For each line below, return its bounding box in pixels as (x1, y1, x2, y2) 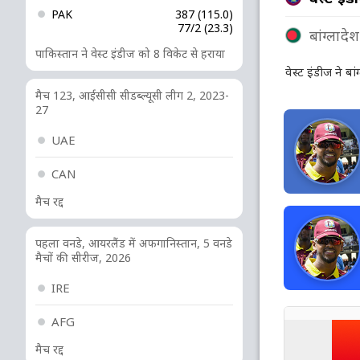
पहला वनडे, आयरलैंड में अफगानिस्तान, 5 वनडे (35, 235, 232, 251)
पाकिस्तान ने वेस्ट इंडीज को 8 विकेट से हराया (35, 46, 225, 61)
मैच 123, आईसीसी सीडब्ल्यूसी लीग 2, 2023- (35, 88, 229, 103)
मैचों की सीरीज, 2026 (35, 250, 131, 265)
